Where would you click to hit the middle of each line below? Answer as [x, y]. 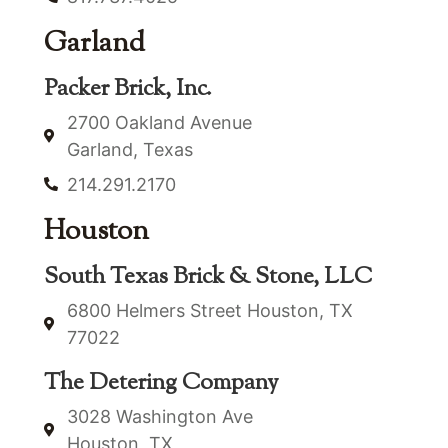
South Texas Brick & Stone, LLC [208, 277]
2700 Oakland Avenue [159, 122]
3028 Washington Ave [159, 416]
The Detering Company [161, 383]
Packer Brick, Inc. [128, 89]
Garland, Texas [129, 149]
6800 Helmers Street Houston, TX [209, 310]
